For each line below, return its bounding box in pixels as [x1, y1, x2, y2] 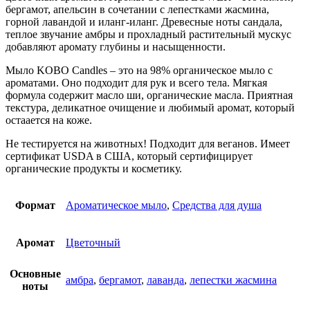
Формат [15, 199, 55, 211]
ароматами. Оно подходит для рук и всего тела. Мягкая [6, 76, 267, 89]
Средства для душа [172, 199, 262, 211]
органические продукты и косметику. [6, 162, 182, 174]
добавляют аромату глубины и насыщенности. [6, 40, 226, 53]
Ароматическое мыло [66, 199, 167, 211]
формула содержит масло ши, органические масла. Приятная [6, 89, 293, 101]
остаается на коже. [6, 113, 92, 126]
